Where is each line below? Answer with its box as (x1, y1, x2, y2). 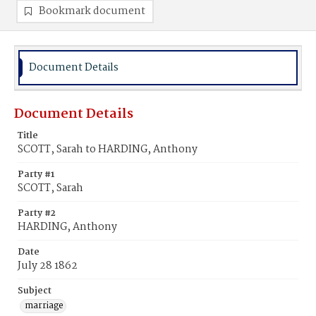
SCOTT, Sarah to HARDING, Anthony (18, 141, 197, 158)
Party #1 (18, 167, 54, 182)
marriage (25, 298, 63, 313)
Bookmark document (39, 3, 145, 20)
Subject (18, 284, 51, 298)
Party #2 (18, 206, 56, 221)
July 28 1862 (18, 257, 78, 274)
